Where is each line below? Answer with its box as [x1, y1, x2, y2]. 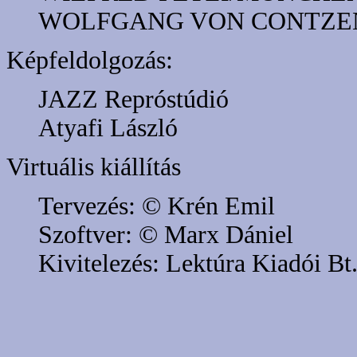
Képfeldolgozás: [6, 46, 173, 75]
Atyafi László [38, 114, 178, 143]
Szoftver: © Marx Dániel [38, 221, 293, 249]
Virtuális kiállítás [6, 153, 181, 182]
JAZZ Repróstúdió [38, 85, 229, 114]
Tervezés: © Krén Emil [38, 192, 275, 221]
